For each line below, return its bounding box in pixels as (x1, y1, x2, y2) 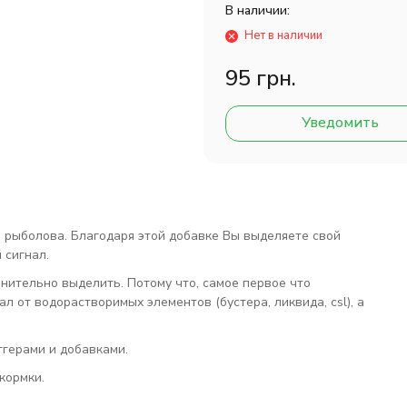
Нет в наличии (244, 27, 323, 44)
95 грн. (225, 64, 296, 93)
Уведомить (301, 113, 379, 133)
